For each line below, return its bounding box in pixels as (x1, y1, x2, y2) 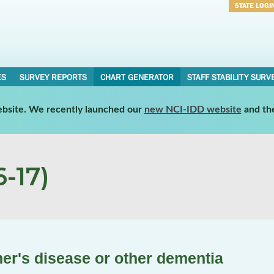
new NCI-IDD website (144, 104, 242, 114)
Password (235, 33, 270, 43)
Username (235, 17, 272, 27)
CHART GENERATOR (100, 72, 174, 82)
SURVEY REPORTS (19, 72, 87, 82)
